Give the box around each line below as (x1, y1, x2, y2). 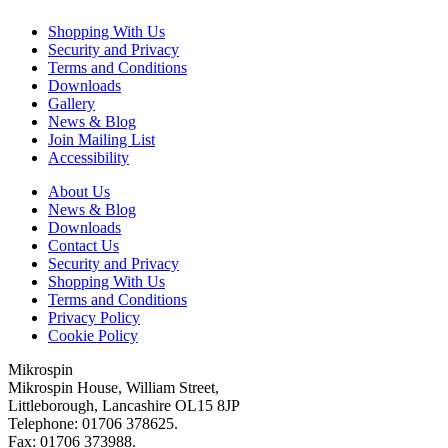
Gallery (48, 95, 95, 113)
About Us (48, 183, 110, 201)
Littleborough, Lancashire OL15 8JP (8, 397, 240, 415)
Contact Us (48, 237, 119, 255)
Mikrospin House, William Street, (8, 379, 219, 397)
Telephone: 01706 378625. (8, 415, 178, 433)
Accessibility (48, 149, 129, 167)
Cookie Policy (48, 327, 138, 345)
